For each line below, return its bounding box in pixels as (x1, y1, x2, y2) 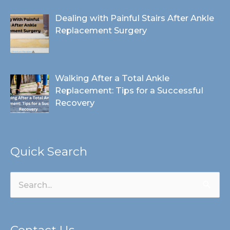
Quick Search (10, 144, 87, 159)
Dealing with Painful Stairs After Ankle (55, 12, 215, 23)
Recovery (55, 97, 95, 108)
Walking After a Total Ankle (55, 72, 170, 83)
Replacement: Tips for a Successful (55, 85, 204, 95)
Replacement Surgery (55, 25, 147, 35)
